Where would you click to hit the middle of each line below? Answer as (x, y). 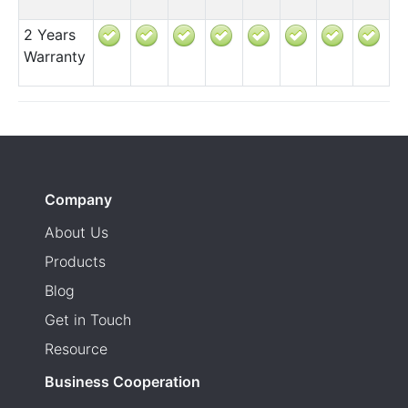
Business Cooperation (122, 381)
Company (78, 199)
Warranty (54, 56)
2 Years (49, 34)
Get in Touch (88, 319)
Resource (76, 348)
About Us (76, 232)
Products (75, 261)
